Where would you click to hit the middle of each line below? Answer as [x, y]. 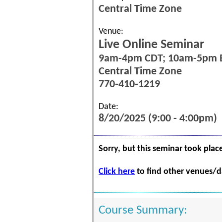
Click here [117, 172]
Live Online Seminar [151, 45]
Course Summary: [143, 210]
